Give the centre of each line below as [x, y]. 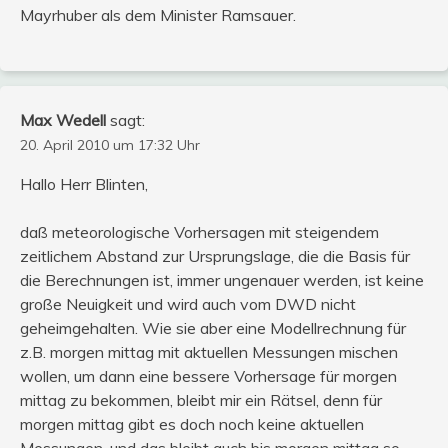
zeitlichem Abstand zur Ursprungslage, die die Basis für [215, 255]
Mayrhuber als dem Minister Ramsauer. [158, 14]
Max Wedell [63, 119]
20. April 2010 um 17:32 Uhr [110, 144]
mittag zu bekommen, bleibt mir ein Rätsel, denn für [201, 399]
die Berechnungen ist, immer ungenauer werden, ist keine [222, 279]
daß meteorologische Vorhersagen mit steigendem [199, 231]
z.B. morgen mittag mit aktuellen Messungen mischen [209, 351]
